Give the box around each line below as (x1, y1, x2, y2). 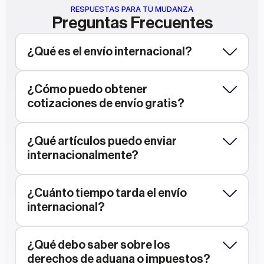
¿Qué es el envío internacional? (27, 46, 192, 58)
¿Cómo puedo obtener (27, 84, 147, 95)
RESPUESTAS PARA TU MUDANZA (71, 4, 193, 14)
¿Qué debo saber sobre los (27, 239, 170, 251)
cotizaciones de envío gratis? (27, 98, 184, 110)
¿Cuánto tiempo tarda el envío (27, 187, 187, 199)
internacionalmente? (27, 150, 138, 161)
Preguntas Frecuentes (51, 15, 213, 31)
